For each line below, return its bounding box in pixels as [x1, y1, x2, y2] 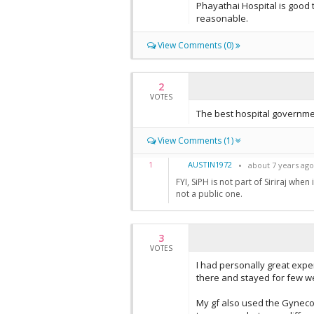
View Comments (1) [156, 135, 235, 146]
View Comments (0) [156, 39, 235, 51]
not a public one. [176, 188, 243, 200]
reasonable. [196, 12, 248, 25]
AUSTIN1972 [188, 159, 232, 170]
